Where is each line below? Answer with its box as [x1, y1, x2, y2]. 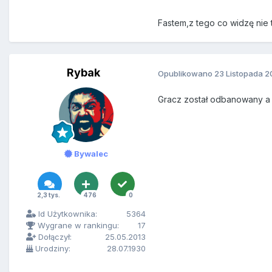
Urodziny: [33, 243, 70, 254]
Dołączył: [36, 232, 72, 242]
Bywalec [72, 149, 108, 159]
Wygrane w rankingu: [35, 220, 119, 231]
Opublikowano [158, 68, 214, 78]
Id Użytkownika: [36, 209, 97, 219]
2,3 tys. [36, 191, 60, 199]
